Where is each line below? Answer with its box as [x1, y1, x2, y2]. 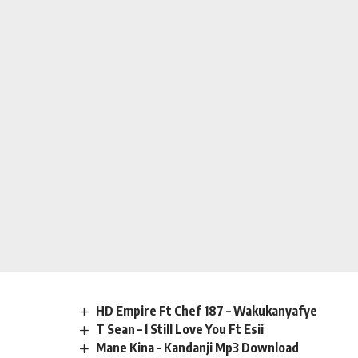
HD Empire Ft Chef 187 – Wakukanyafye [96, 302, 318, 319]
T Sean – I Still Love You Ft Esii [96, 320, 265, 337]
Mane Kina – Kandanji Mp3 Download [96, 339, 300, 356]
